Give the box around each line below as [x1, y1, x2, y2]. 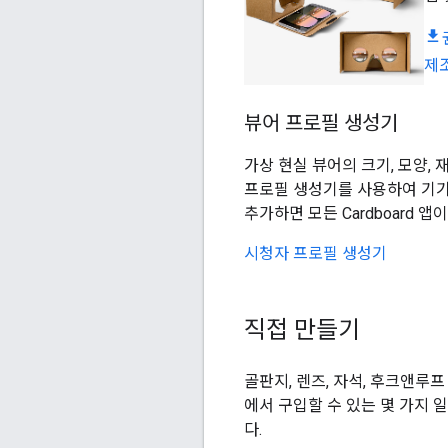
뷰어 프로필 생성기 [244, 110, 398, 136]
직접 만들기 [244, 314, 360, 345]
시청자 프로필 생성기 [244, 243, 387, 263]
